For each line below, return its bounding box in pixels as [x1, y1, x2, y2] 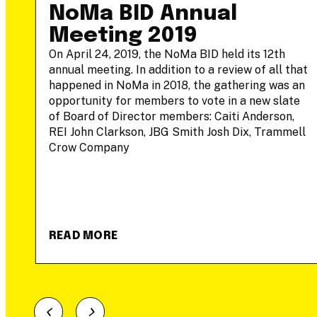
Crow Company [48, 141, 129, 154]
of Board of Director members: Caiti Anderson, [48, 110, 294, 123]
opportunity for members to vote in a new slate [48, 94, 300, 108]
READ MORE [48, 230, 118, 242]
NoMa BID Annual [48, 3, 237, 25]
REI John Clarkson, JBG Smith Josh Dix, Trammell [48, 125, 306, 139]
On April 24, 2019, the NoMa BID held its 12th [48, 47, 285, 61]
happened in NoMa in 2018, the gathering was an [48, 79, 305, 92]
